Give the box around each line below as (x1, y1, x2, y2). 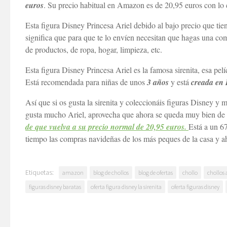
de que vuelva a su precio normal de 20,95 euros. (25, 121, 186, 132)
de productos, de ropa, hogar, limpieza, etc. (25, 44, 162, 55)
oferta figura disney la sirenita (91, 183, 162, 191)
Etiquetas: (25, 168, 54, 177)
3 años (147, 77, 169, 88)
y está (171, 77, 191, 87)
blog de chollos (93, 169, 129, 176)
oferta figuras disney (171, 183, 219, 191)
